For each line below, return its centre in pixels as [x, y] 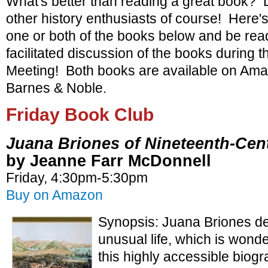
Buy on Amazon [54, 195]
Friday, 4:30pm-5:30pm [77, 178]
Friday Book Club [80, 115]
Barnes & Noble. [56, 88]
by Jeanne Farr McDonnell [109, 161]
